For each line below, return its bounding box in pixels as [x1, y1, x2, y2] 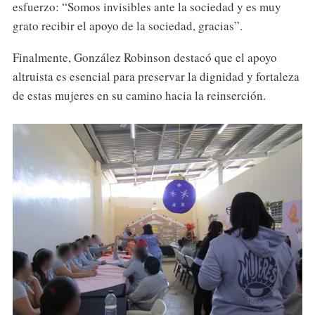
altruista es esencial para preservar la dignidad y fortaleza [12, 68, 300, 85]
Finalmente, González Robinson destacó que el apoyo [12, 49, 277, 66]
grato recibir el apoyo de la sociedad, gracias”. [12, 18, 243, 34]
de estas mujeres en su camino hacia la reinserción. [12, 87, 266, 104]
